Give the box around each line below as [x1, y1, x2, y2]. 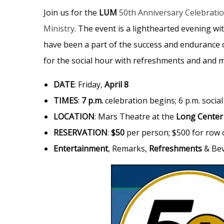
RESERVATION [53, 126, 107, 138]
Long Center [176, 110, 223, 122]
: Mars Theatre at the [94, 110, 176, 122]
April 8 [104, 78, 128, 90]
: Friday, [74, 78, 104, 90]
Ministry [43, 22, 74, 34]
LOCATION [53, 110, 94, 122]
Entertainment [53, 142, 108, 154]
